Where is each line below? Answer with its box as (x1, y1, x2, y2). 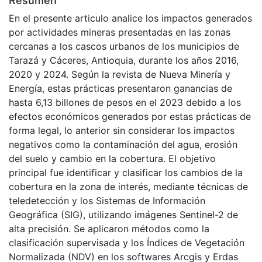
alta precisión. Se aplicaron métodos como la (9, 223, 209, 235)
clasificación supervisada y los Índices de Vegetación (9, 237, 244, 249)
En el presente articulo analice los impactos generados (9, 12, 252, 25)
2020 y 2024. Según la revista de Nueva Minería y (9, 68, 230, 81)
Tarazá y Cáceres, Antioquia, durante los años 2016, (9, 54, 239, 67)
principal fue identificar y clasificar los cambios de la (9, 167, 243, 179)
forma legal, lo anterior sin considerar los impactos (9, 125, 235, 137)
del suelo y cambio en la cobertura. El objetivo (9, 153, 216, 165)
